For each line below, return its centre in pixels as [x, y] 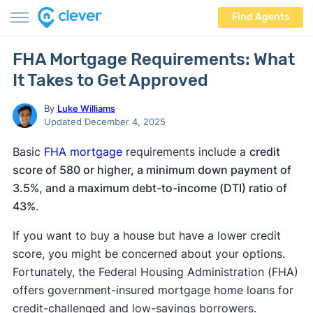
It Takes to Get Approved [110, 80]
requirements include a [185, 152]
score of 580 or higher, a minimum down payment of [152, 170]
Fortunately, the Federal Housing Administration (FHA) [155, 272]
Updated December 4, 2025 [104, 122]
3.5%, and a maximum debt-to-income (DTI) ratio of [150, 188]
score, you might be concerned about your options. [148, 254]
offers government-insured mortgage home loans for [153, 290]
